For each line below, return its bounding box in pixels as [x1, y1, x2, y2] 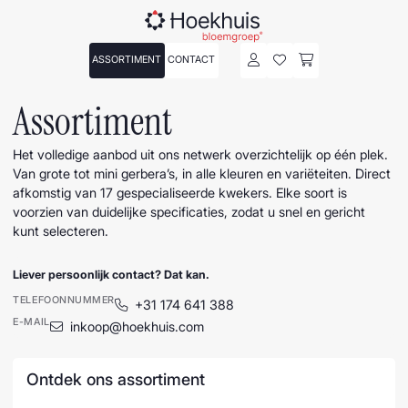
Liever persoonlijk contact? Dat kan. [13, 268, 210, 282]
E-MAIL [13, 316, 50, 329]
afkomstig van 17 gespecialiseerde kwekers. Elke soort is [13, 185, 348, 201]
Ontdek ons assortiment [25, 369, 205, 389]
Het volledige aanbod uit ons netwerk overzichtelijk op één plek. [13, 147, 389, 163]
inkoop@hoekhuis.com [70, 319, 205, 335]
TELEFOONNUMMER [13, 294, 115, 307]
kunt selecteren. [13, 223, 109, 240]
